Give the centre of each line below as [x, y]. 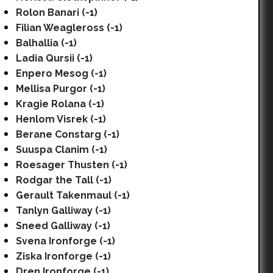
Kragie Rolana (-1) [60, 104]
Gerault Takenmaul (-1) [73, 195]
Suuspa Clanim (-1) [62, 150]
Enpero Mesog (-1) [61, 73]
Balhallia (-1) [46, 43]
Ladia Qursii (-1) [54, 58]
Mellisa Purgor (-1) [61, 89]
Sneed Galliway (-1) [63, 226]
